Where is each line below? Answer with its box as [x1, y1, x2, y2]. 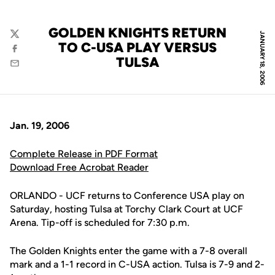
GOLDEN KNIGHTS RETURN [48, 25, 227, 41]
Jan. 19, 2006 [10, 120, 69, 131]
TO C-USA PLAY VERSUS [58, 39, 217, 56]
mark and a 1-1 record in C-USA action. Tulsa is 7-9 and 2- [10, 258, 265, 270]
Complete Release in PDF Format [10, 148, 158, 160]
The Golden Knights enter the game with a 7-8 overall [10, 245, 247, 257]
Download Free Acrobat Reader [10, 161, 149, 173]
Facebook [9, 48, 50, 60]
